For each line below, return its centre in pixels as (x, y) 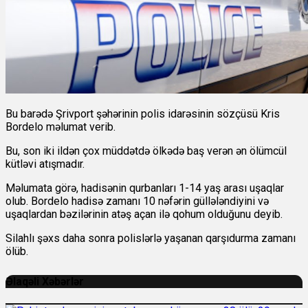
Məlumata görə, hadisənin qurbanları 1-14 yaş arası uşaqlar (145, 188)
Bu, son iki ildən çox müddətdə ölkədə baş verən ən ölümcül (146, 151)
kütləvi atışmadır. (45, 164)
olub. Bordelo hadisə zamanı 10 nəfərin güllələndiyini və (137, 201)
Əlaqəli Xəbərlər (45, 282)
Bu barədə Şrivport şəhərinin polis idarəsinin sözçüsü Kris (143, 114)
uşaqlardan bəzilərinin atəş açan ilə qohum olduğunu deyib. (144, 214)
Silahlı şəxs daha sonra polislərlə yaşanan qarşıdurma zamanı (151, 239)
